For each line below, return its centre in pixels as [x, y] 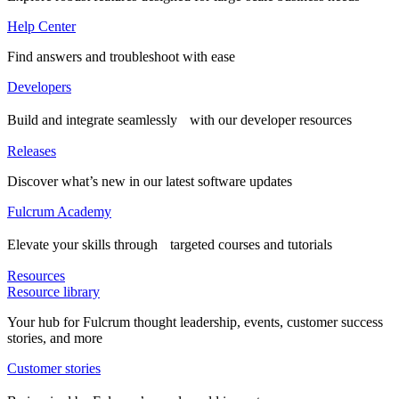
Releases [32, 151]
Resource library [53, 292]
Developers [39, 87]
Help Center [41, 26]
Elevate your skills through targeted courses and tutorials [170, 244]
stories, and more [55, 338]
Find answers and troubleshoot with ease [121, 57]
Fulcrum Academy [59, 212]
